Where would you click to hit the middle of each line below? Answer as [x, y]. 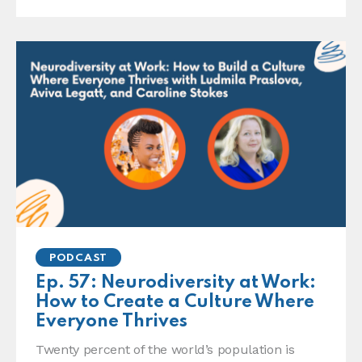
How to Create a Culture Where [175, 303]
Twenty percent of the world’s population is [165, 350]
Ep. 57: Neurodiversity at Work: [176, 283]
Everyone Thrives [112, 322]
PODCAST [79, 258]
